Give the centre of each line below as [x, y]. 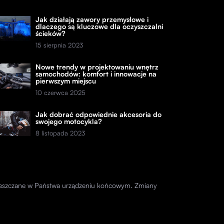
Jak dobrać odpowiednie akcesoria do [99, 114]
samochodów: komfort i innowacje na [96, 74]
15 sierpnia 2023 [59, 45]
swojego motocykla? [69, 121]
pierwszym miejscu [66, 81]
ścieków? [51, 33]
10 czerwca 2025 [61, 93]
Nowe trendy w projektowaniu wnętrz [97, 67]
